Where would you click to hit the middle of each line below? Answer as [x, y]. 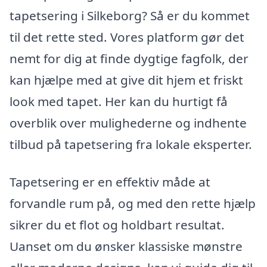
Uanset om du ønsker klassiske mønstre [126, 246]
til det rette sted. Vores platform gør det [127, 37]
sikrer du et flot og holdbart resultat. [117, 225]
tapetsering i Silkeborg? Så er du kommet [130, 15]
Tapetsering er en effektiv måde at [110, 182]
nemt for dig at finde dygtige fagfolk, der [129, 58]
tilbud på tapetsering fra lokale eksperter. [131, 144]
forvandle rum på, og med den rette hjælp [133, 204]
